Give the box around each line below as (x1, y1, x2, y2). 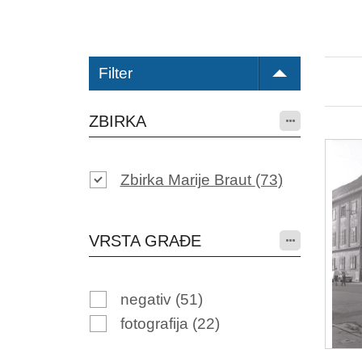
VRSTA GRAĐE (88, 232, 201, 250)
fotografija (120, 315, 192, 332)
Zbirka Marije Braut (120, 171, 255, 188)
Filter (98, 65, 133, 82)
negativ (120, 291, 175, 308)
